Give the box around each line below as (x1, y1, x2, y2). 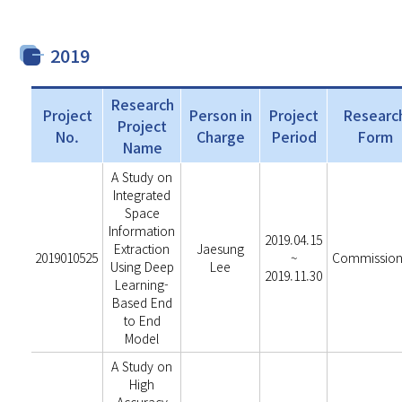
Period (270, 126, 317, 147)
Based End (111, 293, 172, 311)
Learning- (115, 275, 170, 293)
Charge (196, 126, 245, 147)
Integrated (113, 186, 171, 204)
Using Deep (109, 258, 174, 275)
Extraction (114, 240, 170, 258)
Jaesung (197, 240, 245, 258)
